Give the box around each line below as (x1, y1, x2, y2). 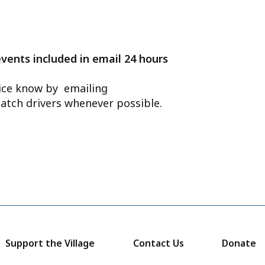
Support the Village (5, 237, 95, 250)
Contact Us (132, 237, 184, 250)
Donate (221, 237, 256, 250)
